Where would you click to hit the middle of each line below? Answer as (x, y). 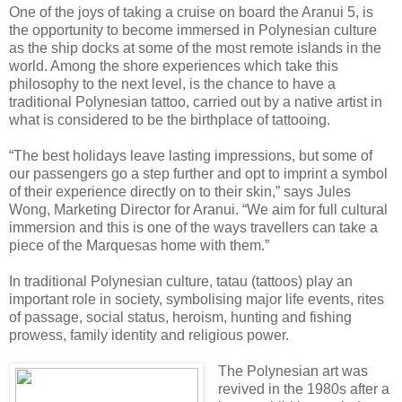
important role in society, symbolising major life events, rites (197, 300)
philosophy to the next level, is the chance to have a (172, 84)
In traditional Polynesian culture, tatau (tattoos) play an (181, 282)
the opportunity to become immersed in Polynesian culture (193, 31)
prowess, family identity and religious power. (149, 336)
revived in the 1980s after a (303, 389)
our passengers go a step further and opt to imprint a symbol (198, 174)
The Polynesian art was (293, 371)
